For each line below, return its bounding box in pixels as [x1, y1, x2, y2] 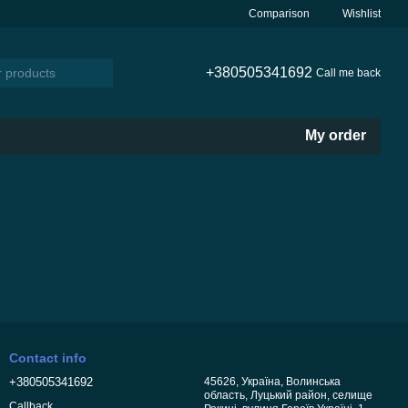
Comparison [249, 6, 310, 20]
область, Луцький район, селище [204, 389, 372, 402]
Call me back [315, 66, 381, 79]
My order [305, 127, 366, 143]
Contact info [9, 351, 87, 365]
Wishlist [342, 7, 381, 20]
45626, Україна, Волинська [204, 375, 341, 388]
